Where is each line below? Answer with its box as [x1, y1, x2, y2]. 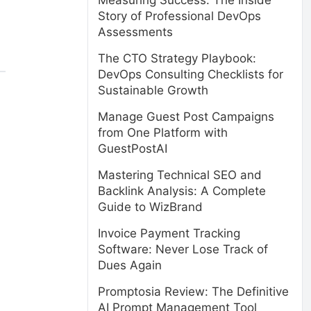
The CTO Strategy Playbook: [98, 51, 256, 65]
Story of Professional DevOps [98, 9, 261, 23]
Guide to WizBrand [98, 200, 203, 214]
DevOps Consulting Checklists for [98, 67, 283, 81]
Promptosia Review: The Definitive [98, 285, 289, 299]
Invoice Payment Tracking [98, 226, 240, 240]
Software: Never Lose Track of [98, 242, 268, 256]
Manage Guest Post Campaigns [98, 110, 274, 124]
